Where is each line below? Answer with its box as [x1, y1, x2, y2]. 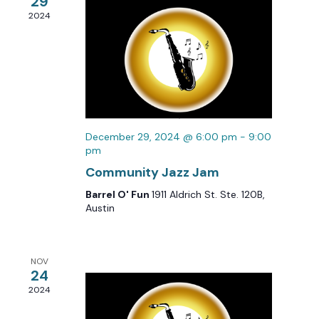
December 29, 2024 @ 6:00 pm [85, 130, 237, 143]
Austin [85, 201, 115, 214]
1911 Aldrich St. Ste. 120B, [151, 187, 265, 201]
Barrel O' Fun [85, 187, 152, 201]
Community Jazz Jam [85, 163, 219, 181]
